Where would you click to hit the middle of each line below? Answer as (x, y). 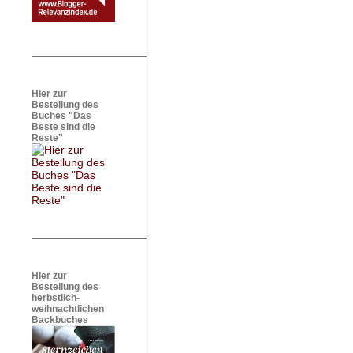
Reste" (47, 138)
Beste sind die (63, 127)
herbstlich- (56, 298)
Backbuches (60, 320)
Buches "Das (61, 116)
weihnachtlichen (68, 309)
